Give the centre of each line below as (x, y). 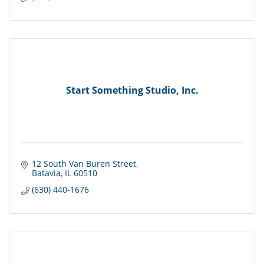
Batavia (46, 173)
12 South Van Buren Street (84, 164)
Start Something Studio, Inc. (132, 90)
